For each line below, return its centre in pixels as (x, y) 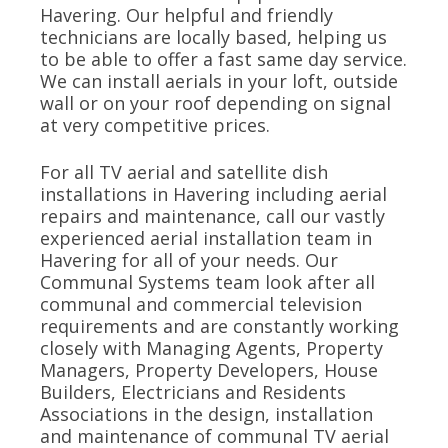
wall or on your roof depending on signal (215, 103)
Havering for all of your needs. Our (189, 260)
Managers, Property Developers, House (209, 370)
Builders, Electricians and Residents (193, 392)
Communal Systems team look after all (207, 282)
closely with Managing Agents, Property (211, 348)
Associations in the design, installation (206, 414)
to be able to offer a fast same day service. (223, 59)
